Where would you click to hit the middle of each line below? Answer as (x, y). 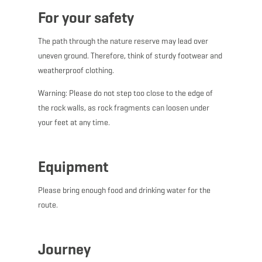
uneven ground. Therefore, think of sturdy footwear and (130, 56)
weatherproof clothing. (76, 71)
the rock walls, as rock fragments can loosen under (123, 108)
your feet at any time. (74, 123)
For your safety (86, 18)
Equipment (73, 167)
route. (48, 205)
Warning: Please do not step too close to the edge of (125, 94)
